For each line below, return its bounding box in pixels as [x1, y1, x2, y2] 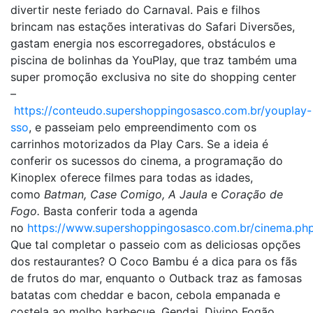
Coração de [221, 187, 283, 201]
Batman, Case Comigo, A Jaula [44, 187, 211, 201]
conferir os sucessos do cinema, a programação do [10, 154, 283, 168]
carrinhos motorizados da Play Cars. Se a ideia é [10, 137, 268, 151]
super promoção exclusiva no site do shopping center [10, 70, 296, 84]
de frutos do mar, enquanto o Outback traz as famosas [10, 271, 302, 285]
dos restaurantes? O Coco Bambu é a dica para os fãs [10, 254, 297, 268]
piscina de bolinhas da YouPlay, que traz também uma [10, 53, 297, 67]
